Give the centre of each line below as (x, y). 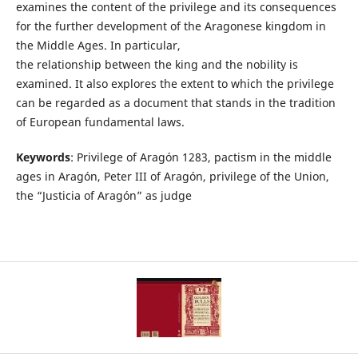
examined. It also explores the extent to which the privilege (175, 83)
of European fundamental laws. (100, 121)
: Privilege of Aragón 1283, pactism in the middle (201, 157)
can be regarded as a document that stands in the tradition (175, 102)
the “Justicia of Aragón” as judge (103, 195)
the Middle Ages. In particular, (98, 45)
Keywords (43, 157)
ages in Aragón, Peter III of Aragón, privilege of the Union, (172, 176)
